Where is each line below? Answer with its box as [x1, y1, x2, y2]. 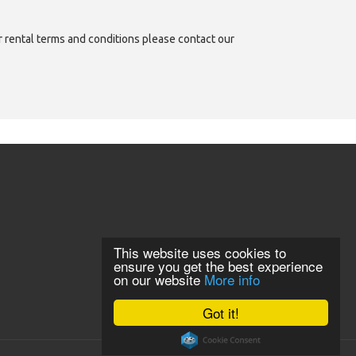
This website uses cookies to [114, 242, 286, 262]
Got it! [203, 303, 239, 323]
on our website [114, 269, 204, 289]
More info [204, 269, 260, 289]
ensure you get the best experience [114, 256, 323, 276]
